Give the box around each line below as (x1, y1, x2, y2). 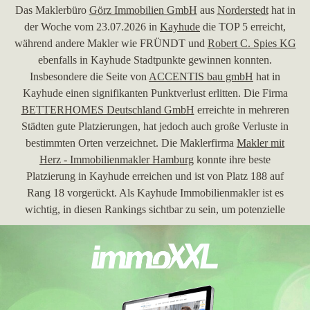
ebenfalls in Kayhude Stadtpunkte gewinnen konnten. (38, 54, 272, 66)
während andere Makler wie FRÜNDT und (14, 37, 208, 49)
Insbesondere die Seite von (30, 71, 149, 82)
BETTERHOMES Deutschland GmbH (21, 104, 194, 116)
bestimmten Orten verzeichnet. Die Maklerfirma (26, 137, 237, 149)
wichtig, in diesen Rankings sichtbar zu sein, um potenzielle (25, 203, 285, 215)
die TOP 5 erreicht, (200, 21, 286, 33)
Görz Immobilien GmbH (89, 4, 197, 16)
